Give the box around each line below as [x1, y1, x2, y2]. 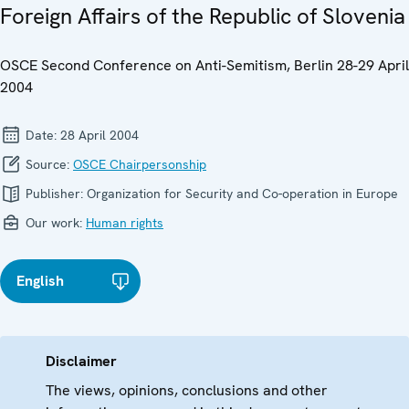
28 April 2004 [60, 127, 139, 144]
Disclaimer [46, 351, 117, 372]
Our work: [22, 215, 86, 232]
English [16, 271, 64, 291]
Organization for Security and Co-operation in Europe [87, 185, 398, 203]
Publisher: [22, 185, 87, 203]
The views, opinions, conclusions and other [46, 381, 328, 401]
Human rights [86, 215, 163, 232]
